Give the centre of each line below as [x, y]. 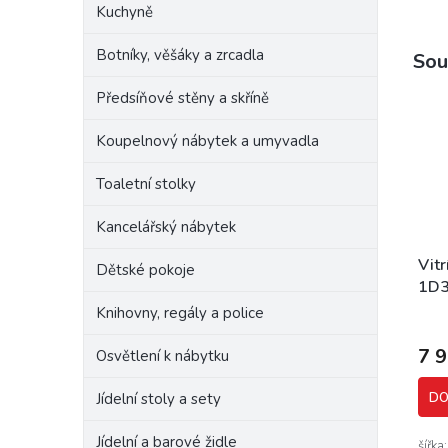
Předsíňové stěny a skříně [182, 98]
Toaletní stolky [146, 184]
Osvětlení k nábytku [162, 356]
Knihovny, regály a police [180, 313]
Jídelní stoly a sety [158, 399]
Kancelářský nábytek [166, 227]
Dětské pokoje [145, 270]
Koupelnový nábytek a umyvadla [207, 141]
